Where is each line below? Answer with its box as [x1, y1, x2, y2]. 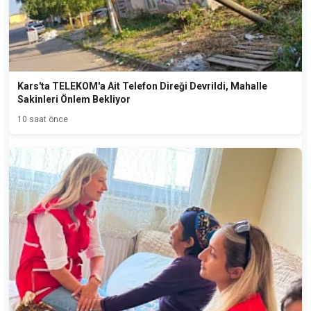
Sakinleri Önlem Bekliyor [17, 94, 131, 106]
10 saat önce [17, 115, 68, 125]
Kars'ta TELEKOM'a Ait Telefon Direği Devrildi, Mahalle [17, 81, 267, 92]
